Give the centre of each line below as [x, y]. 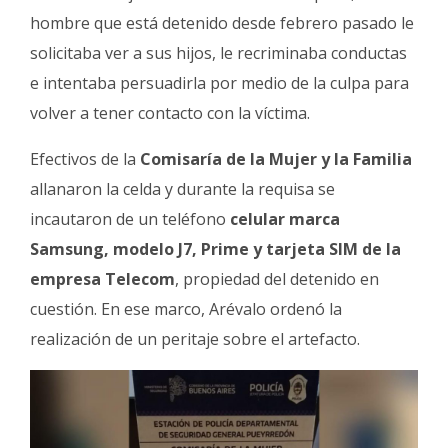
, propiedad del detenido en [277, 279]
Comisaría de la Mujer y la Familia [276, 159]
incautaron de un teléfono [130, 219]
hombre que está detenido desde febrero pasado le [222, 23]
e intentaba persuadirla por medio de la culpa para [219, 83]
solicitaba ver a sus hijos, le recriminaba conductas [218, 53]
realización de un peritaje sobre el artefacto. [195, 339]
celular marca [285, 219]
